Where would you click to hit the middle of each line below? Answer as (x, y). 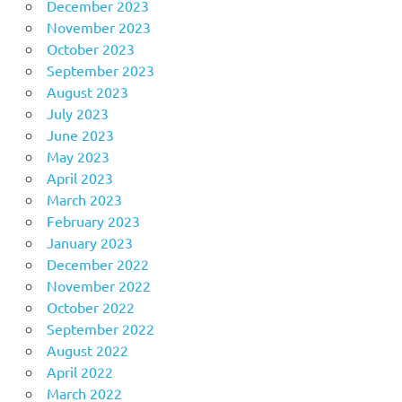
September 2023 (100, 70)
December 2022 (97, 263)
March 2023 (84, 199)
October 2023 (90, 48)
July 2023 (77, 113)
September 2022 (100, 328)
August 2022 (87, 350)
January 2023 (89, 242)
